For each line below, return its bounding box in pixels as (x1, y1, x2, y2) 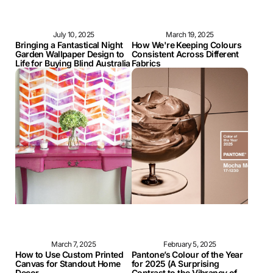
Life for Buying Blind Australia (15, 58, 130, 69)
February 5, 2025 (163, 239, 216, 249)
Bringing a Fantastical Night (15, 40, 123, 51)
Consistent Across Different (132, 49, 239, 60)
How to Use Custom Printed (15, 249, 124, 260)
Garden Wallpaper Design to (15, 49, 124, 60)
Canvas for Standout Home (15, 258, 121, 269)
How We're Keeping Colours (132, 40, 242, 51)
